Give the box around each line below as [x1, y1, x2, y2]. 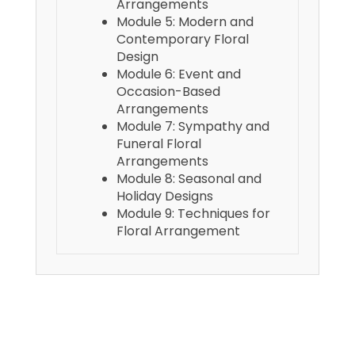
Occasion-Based [116, 82, 220, 101]
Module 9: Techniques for [116, 204, 270, 223]
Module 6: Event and [116, 65, 241, 84]
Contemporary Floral [116, 30, 249, 49]
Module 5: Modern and [116, 13, 254, 32]
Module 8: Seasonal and [116, 170, 261, 189]
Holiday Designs [116, 187, 213, 206]
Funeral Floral [116, 135, 201, 154]
